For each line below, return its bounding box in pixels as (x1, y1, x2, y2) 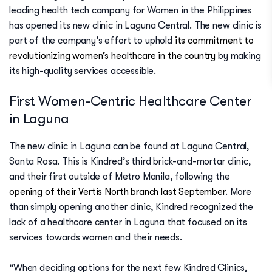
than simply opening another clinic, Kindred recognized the (9, 202, 253, 213)
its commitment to (174, 35, 254, 46)
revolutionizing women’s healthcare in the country (9, 50, 216, 61)
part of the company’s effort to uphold (9, 35, 175, 46)
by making (216, 50, 261, 61)
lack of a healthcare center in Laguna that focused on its (9, 217, 247, 228)
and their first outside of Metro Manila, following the (9, 171, 230, 183)
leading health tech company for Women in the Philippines (9, 5, 252, 16)
